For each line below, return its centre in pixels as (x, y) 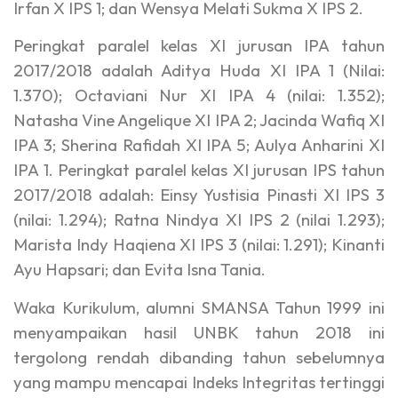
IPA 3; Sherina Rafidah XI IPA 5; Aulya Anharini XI (199, 145)
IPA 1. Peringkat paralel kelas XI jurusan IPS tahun (199, 170)
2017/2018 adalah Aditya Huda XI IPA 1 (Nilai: (199, 71)
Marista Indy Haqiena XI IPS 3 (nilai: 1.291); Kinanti (199, 245)
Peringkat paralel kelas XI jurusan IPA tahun (199, 46)
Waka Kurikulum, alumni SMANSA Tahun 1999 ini (199, 307)
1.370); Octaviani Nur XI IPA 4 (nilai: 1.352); (199, 96)
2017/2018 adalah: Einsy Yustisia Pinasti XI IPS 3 (199, 195)
